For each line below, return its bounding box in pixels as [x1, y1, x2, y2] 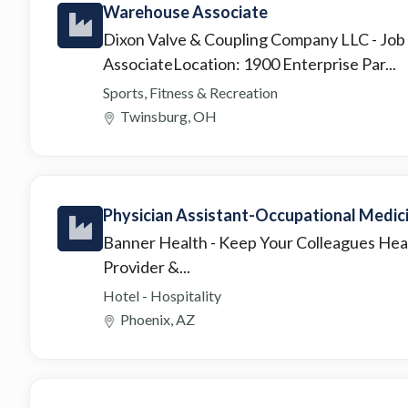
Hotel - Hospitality [103, 286, 221, 304]
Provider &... [103, 256, 190, 277]
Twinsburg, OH [120, 107, 217, 125]
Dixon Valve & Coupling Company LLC [103, 28, 372, 49]
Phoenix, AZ [120, 310, 195, 328]
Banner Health [103, 231, 210, 252]
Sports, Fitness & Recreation [103, 83, 278, 101]
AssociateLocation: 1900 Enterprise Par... [103, 53, 396, 74]
